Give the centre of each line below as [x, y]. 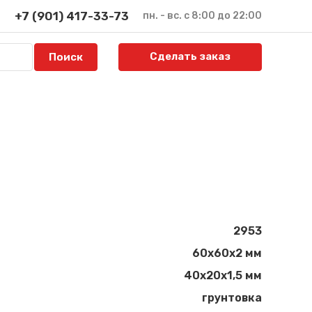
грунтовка [232, 298]
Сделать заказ [190, 56]
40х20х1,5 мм [223, 276]
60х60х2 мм [227, 253]
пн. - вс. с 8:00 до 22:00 [202, 16]
